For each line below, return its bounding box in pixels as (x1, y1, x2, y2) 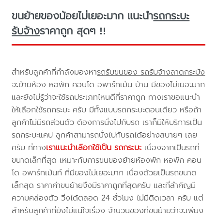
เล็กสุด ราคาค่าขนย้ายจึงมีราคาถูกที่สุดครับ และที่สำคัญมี (12, 179, 196, 191)
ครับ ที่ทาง (12, 141, 46, 154)
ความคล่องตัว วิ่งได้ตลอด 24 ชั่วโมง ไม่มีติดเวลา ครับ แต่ (12, 191, 204, 204)
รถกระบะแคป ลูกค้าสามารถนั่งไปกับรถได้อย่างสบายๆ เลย (12, 128, 198, 141)
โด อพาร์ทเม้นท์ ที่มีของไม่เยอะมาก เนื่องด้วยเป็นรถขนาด (12, 166, 197, 179)
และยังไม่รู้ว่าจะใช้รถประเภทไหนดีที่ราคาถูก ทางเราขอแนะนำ (12, 91, 201, 103)
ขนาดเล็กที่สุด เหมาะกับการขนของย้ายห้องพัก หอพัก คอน (12, 154, 202, 166)
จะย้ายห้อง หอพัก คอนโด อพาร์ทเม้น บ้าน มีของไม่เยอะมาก (12, 78, 205, 91)
